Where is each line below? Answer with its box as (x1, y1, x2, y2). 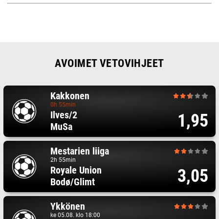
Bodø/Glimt (50, 176, 95, 188)
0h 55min (50, 101, 76, 108)
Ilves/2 (50, 109, 77, 121)
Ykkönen (50, 200, 85, 212)
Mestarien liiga (50, 145, 109, 157)
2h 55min (50, 156, 76, 163)
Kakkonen (50, 90, 89, 102)
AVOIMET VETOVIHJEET (55, 57, 164, 69)
